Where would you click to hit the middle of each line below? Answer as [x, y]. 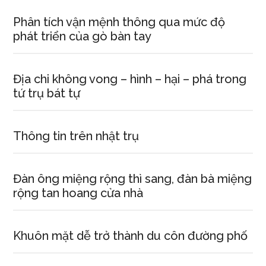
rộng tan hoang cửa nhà [78, 193]
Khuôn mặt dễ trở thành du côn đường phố [131, 236]
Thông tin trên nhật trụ [76, 136]
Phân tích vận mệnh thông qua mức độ [119, 22]
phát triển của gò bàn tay [83, 36]
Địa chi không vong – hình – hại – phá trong [130, 79]
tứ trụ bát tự [47, 93]
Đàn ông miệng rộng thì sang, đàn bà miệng [133, 179]
